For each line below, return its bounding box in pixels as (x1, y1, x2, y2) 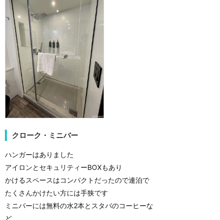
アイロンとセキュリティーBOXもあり (5, 163, 122, 172)
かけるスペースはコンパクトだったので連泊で (5, 176, 149, 185)
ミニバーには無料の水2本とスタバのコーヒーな (5, 201, 153, 210)
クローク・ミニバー (12, 131, 78, 140)
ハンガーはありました (5, 150, 74, 159)
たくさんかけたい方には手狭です (5, 189, 108, 197)
